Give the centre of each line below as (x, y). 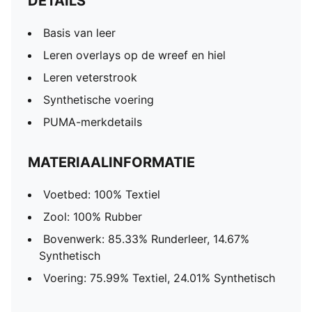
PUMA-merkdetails (93, 122)
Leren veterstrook (90, 77)
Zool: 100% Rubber (93, 217)
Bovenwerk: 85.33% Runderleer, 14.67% (146, 239)
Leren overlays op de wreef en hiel (134, 55)
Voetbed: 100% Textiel (102, 194)
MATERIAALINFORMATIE (111, 162)
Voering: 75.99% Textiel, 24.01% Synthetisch (159, 278)
